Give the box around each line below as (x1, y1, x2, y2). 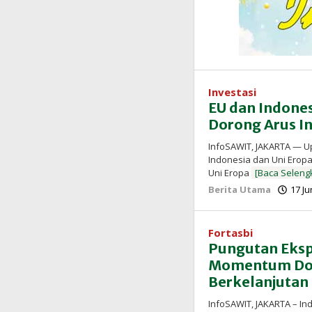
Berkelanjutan (208, 272, 309, 290)
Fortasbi (208, 225, 253, 240)
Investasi (208, 84, 257, 99)
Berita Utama (208, 182, 272, 196)
